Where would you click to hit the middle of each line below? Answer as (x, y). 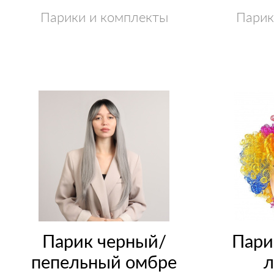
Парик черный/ (104, 241)
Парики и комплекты (104, 17)
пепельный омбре (104, 262)
